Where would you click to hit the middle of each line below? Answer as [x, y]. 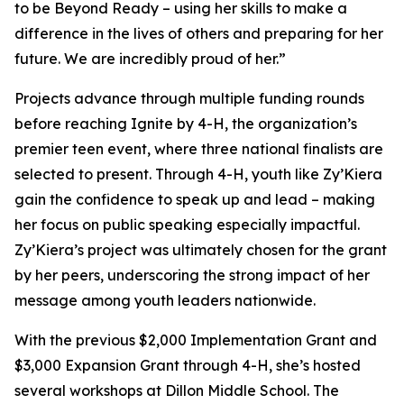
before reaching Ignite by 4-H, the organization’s [186, 124]
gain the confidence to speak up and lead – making [195, 199]
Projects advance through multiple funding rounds [189, 98]
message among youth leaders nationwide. [165, 300]
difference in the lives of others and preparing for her [199, 33]
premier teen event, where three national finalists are [199, 149]
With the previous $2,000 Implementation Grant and [196, 340]
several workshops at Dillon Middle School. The [177, 390]
